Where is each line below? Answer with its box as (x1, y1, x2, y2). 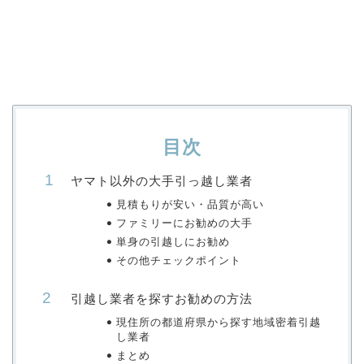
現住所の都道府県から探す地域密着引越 (115, 316, 321, 329)
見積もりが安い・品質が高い (115, 198, 264, 211)
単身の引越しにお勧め (115, 236, 230, 249)
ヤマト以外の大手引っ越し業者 (71, 174, 253, 188)
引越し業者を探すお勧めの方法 (71, 292, 253, 306)
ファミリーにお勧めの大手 (115, 217, 253, 230)
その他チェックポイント (115, 254, 241, 267)
